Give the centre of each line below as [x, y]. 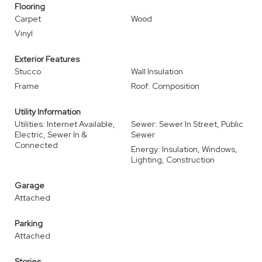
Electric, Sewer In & [51, 135]
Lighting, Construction [173, 160]
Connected [36, 145]
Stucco [28, 71]
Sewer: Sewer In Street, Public [187, 124]
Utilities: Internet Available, [65, 124]
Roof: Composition [165, 86]
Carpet [28, 19]
